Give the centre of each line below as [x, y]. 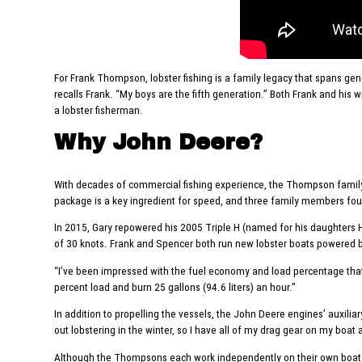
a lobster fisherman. [99, 110]
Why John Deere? [159, 143]
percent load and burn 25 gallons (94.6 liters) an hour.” [175, 287]
